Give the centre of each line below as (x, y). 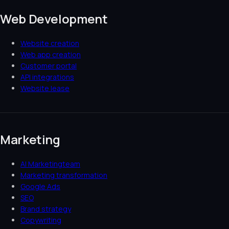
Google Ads (40, 187)
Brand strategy (46, 209)
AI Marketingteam (50, 164)
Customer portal (49, 66)
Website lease (45, 88)
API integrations (47, 77)
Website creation (50, 43)
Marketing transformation (64, 175)
